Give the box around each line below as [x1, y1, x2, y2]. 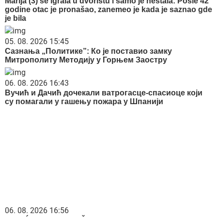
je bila [5, 14, 26, 23]
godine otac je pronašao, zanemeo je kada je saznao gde [5, 5, 212, 14]
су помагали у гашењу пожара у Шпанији [5, 97, 163, 106]
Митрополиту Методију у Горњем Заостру [5, 56, 167, 64]
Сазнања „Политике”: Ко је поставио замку [5, 47, 172, 56]
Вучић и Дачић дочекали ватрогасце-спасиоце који [5, 88, 202, 97]
